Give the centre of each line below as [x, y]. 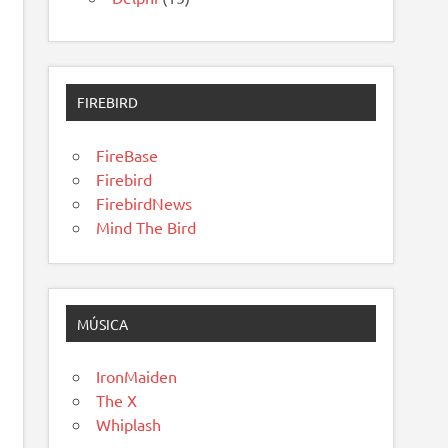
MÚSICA [103, 323]
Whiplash [129, 423]
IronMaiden [137, 375]
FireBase [127, 154]
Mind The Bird [146, 226]
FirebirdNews [144, 202]
